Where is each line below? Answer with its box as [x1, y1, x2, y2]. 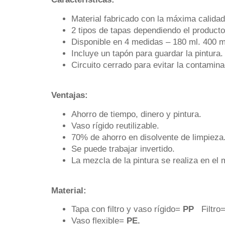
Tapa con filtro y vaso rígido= [71, 204, 183, 214]
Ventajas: [51, 90, 88, 100]
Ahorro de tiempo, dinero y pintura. [71, 109, 201, 119]
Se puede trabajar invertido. [71, 144, 175, 154]
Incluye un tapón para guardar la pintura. [71, 48, 223, 58]
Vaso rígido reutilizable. [71, 121, 159, 131]
